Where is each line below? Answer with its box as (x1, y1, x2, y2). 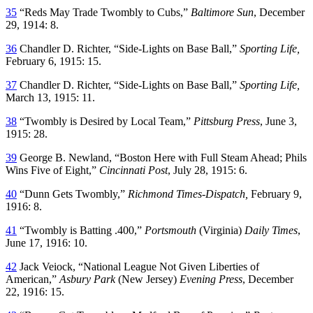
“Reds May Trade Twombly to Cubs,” (17, 6, 191, 18)
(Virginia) (199, 224, 245, 236)
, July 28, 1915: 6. (168, 163, 247, 176)
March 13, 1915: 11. (6, 91, 95, 103)
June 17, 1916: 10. (6, 236, 87, 249)
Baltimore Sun (191, 6, 254, 18)
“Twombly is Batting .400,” (17, 224, 145, 236)
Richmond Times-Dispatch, (128, 187, 248, 200)
